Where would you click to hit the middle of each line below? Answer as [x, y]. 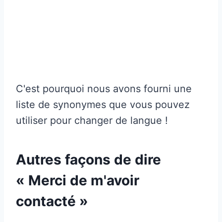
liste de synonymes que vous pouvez [103, 104]
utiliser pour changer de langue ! [92, 120]
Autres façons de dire [88, 159]
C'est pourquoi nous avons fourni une [104, 88]
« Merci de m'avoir [78, 180]
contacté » [52, 201]
